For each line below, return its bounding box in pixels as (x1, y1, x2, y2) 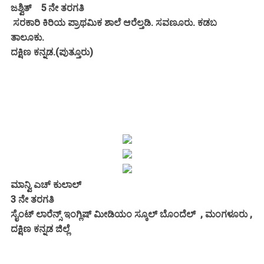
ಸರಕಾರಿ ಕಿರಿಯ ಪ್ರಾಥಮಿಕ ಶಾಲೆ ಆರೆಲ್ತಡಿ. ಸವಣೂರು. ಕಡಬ (11, 16, 217, 28)
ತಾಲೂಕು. (11, 31, 47, 43)
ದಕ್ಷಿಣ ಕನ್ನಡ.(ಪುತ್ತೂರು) (11, 46, 93, 58)
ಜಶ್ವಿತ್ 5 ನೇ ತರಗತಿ (11, 2, 87, 14)
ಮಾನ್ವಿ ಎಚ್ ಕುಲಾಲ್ (11, 179, 84, 190)
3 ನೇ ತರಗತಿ (11, 193, 57, 205)
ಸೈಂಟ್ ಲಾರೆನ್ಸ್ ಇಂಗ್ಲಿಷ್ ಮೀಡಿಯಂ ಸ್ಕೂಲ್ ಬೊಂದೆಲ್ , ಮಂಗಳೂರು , (11, 208, 252, 220)
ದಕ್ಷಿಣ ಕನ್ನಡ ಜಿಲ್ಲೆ (11, 223, 70, 235)
